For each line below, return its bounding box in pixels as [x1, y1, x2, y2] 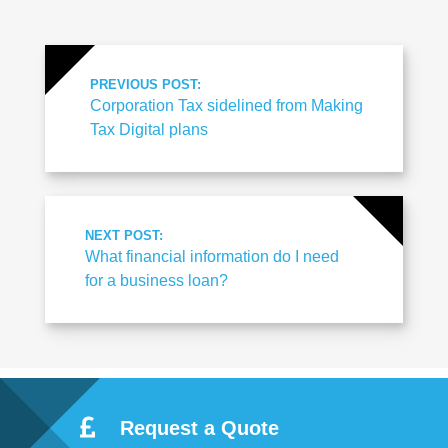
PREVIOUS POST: [90, 76, 201, 92]
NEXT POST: [85, 227, 163, 243]
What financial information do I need [85, 247, 339, 265]
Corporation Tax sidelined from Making [90, 96, 363, 114]
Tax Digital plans [90, 120, 208, 138]
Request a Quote [120, 416, 279, 439]
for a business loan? [85, 271, 228, 289]
